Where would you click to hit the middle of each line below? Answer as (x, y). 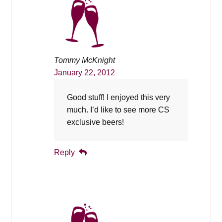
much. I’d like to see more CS (118, 110)
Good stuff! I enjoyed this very (118, 98)
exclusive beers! (95, 122)
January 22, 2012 (84, 72)
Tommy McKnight (84, 60)
